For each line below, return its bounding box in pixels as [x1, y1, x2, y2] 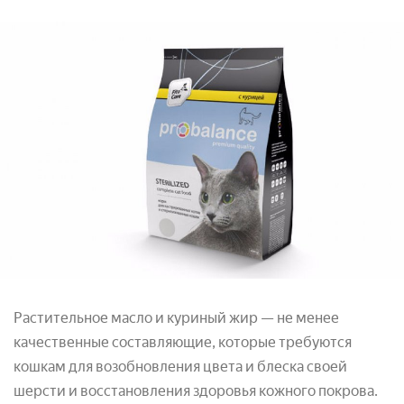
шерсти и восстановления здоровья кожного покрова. [14, 382, 378, 400]
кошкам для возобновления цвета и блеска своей [14, 358, 347, 376]
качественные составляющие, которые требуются [14, 334, 352, 352]
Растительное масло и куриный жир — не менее [14, 309, 339, 327]
